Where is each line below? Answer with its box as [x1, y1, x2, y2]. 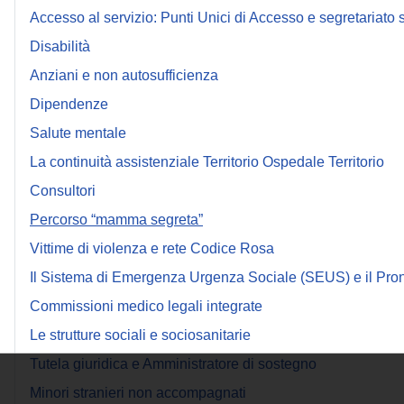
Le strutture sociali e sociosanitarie [30, 327, 251, 343]
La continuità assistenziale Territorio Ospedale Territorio [30, 154, 384, 170]
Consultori [30, 183, 96, 198]
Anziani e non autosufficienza [30, 68, 218, 83]
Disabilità [30, 39, 90, 54]
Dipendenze [30, 96, 108, 112]
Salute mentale [30, 125, 126, 141]
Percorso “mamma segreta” [30, 212, 203, 227]
